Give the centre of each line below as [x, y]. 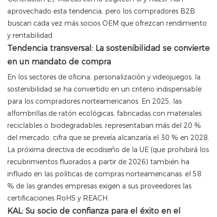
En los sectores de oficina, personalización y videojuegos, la [104, 77]
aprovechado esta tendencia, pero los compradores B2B [101, 11]
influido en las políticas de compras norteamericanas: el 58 [104, 174]
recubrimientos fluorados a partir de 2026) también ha [98, 162]
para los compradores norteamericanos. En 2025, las [94, 101]
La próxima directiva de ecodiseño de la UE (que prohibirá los [108, 150]
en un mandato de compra [59, 62]
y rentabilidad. [31, 36]
